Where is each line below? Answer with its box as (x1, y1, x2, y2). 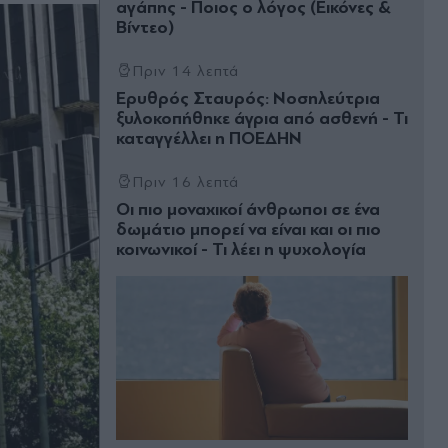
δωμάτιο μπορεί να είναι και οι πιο (116, 219, 381, 240)
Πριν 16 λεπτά (132, 173, 240, 191)
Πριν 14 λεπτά (132, 62, 240, 80)
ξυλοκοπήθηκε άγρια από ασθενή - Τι (116, 108, 408, 129)
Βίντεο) (116, 17, 174, 38)
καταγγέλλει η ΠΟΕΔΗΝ (116, 128, 302, 149)
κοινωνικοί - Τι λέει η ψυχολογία (116, 239, 366, 260)
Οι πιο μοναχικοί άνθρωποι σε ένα (116, 199, 380, 220)
